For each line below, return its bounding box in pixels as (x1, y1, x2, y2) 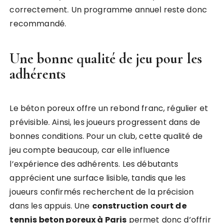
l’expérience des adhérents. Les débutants (9, 158, 179, 170)
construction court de (92, 200, 187, 212)
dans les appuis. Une (9, 200, 92, 212)
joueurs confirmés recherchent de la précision (9, 186, 194, 198)
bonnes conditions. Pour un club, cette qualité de (9, 130, 203, 142)
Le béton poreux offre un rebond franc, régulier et (9, 103, 208, 114)
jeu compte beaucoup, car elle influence (9, 144, 170, 156)
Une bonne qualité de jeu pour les (9, 50, 203, 67)
